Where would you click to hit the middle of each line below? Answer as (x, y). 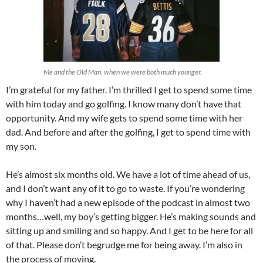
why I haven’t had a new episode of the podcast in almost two (128, 203)
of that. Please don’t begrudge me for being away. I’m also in (124, 245)
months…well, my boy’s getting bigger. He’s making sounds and (131, 217)
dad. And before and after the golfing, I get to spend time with (128, 132)
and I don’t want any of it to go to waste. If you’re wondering (125, 188)
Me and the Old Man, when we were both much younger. (123, 72)
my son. (21, 146)
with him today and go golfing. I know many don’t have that (124, 104)
